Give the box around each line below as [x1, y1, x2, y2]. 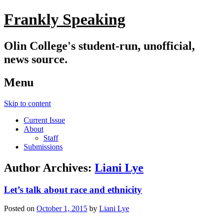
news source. [4, 52, 68, 66]
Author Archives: [4, 161, 95, 174]
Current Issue [24, 115, 65, 124]
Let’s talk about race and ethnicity [4, 184, 142, 195]
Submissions [24, 142, 63, 151]
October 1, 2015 [37, 204, 87, 213]
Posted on [4, 204, 37, 213]
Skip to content [4, 99, 51, 108]
